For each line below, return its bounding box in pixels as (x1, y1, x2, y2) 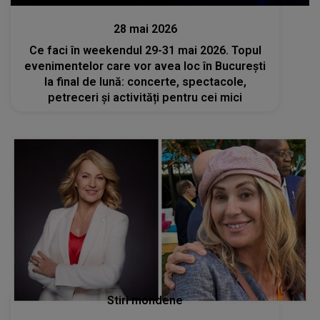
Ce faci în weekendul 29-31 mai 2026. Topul (29, 44, 261, 58)
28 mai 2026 (113, 22, 177, 36)
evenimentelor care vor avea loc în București (24, 59, 266, 74)
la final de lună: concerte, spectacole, (44, 75, 246, 89)
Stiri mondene (107, 293, 184, 307)
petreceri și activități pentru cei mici (48, 91, 243, 105)
